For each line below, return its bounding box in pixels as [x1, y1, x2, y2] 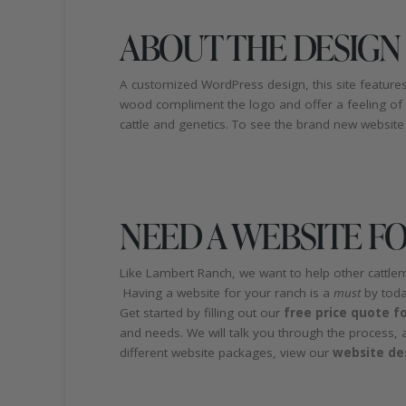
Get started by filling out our [120, 304, 284, 321]
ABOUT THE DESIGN [120, 23, 401, 71]
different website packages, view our [120, 343, 333, 361]
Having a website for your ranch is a [120, 284, 333, 301]
